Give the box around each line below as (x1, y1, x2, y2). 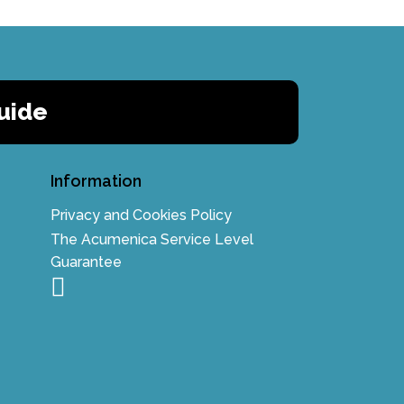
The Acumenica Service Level (50, 231, 253, 248)
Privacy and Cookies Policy (50, 207, 232, 224)
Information (50, 171, 142, 190)
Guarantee (50, 253, 122, 271)
